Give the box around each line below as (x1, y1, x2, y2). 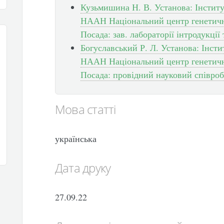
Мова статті (54, 101, 116, 117)
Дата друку (54, 159, 111, 176)
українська (54, 132, 96, 144)
